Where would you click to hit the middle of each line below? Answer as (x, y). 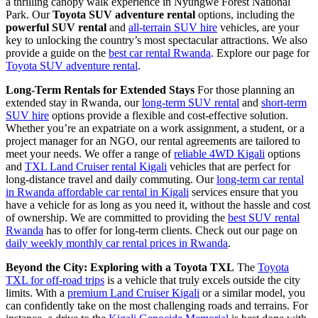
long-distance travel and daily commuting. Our (111, 179)
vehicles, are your (258, 27)
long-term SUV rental (191, 102)
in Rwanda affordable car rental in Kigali (97, 192)
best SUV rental (264, 217)
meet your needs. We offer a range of (90, 153)
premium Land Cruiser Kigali (133, 292)
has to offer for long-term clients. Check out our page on (170, 230)
